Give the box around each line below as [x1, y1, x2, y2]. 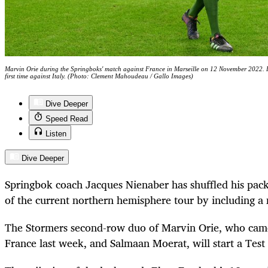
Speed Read [45, 114, 88, 123]
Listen [45, 129, 66, 138]
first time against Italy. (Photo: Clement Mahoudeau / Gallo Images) [5, 72, 193, 80]
